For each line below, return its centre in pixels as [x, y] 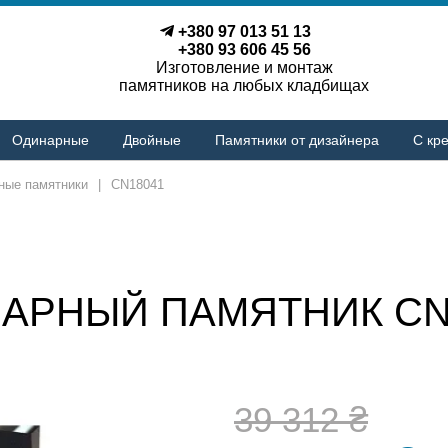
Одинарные [50, 139]
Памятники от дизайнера [296, 139]
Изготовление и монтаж [244, 67]
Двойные [151, 139]
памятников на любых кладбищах [244, 85]
